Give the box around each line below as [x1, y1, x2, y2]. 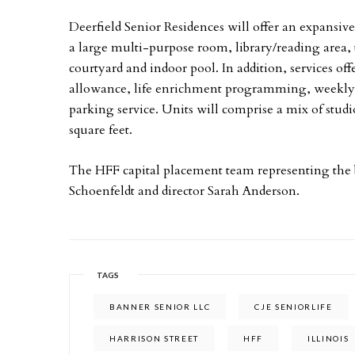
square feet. [69, 121, 132, 139]
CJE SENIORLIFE [254, 302, 333, 311]
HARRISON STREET [109, 334, 200, 343]
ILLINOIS [307, 334, 349, 343]
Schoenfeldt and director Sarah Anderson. [69, 182, 300, 200]
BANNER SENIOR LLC [109, 302, 211, 311]
